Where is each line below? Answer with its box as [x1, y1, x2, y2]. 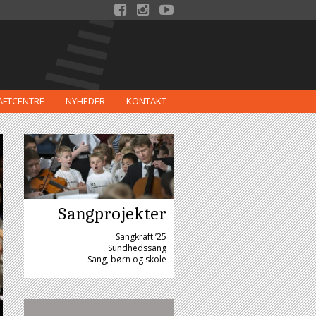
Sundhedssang [108, 241, 166, 254]
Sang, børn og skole [87, 253, 166, 265]
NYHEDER [66, 94, 105, 107]
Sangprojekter [57, 204, 166, 224]
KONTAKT [126, 94, 166, 107]
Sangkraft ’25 [116, 230, 166, 243]
